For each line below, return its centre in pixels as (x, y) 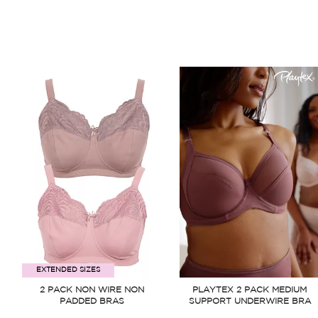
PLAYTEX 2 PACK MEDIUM (250, 290)
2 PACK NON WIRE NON (92, 290)
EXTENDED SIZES (68, 270)
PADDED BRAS (92, 301)
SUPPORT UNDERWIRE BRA (250, 301)
